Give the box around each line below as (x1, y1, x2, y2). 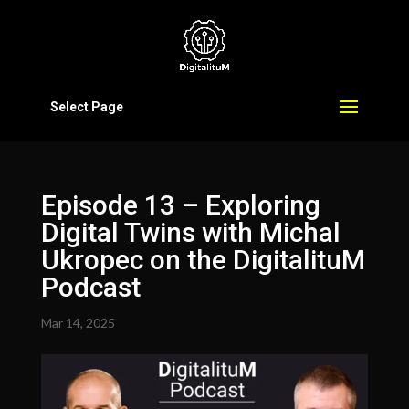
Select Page (49, 100, 123, 114)
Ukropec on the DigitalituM (40, 244, 365, 276)
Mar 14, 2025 (40, 315, 115, 330)
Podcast (40, 271, 141, 303)
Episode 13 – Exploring (40, 189, 320, 221)
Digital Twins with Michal (40, 216, 341, 248)
